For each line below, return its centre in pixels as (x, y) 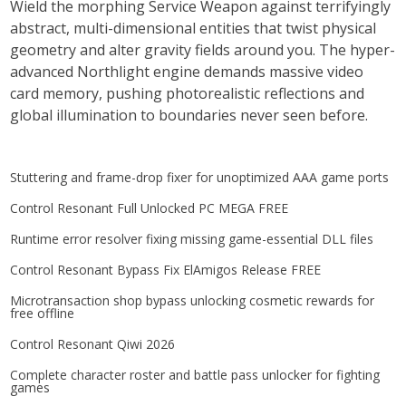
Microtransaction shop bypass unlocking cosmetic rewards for (193, 300)
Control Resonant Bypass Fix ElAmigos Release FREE (166, 270)
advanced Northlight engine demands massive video (187, 72)
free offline (43, 313)
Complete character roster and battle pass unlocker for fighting (195, 375)
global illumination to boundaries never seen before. (189, 115)
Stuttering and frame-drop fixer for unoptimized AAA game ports (200, 177)
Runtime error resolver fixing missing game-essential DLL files (192, 239)
